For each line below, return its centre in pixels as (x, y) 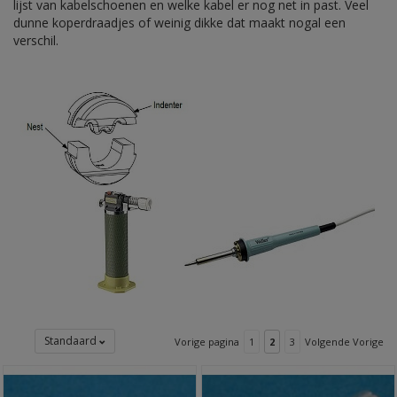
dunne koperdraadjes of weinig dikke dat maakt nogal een (179, 23)
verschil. (36, 40)
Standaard (72, 341)
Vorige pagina (206, 342)
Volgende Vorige (344, 342)
